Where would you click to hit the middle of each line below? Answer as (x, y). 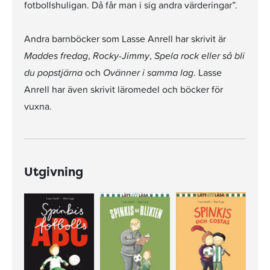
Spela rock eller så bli (199, 55)
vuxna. (38, 106)
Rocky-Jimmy (121, 55)
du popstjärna (53, 72)
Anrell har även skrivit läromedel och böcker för (124, 89)
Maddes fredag (56, 55)
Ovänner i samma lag (148, 72)
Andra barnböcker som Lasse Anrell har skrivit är (125, 39)
